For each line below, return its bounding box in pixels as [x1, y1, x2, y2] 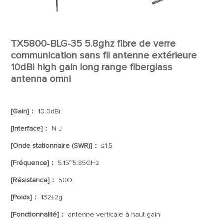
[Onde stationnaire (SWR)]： [11, 142, 100, 149]
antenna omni [11, 74, 71, 84]
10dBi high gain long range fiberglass [11, 62, 173, 72]
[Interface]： [11, 125, 50, 132]
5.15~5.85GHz [56, 160, 100, 166]
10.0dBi [36, 108, 61, 115]
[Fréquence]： [11, 160, 56, 166]
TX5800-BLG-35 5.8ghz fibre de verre [11, 39, 176, 49]
